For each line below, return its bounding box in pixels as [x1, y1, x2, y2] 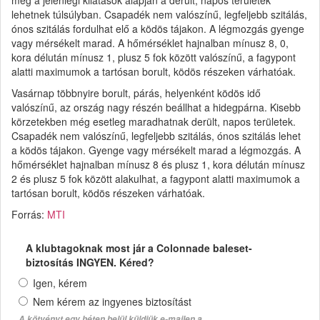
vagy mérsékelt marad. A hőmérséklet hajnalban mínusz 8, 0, [11, 35, 289, 50]
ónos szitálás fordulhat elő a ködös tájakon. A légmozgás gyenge [11, 21, 304, 36]
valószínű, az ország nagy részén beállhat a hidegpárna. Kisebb [11, 99, 301, 114]
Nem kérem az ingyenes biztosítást [33, 294, 191, 309]
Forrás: [11, 206, 47, 221]
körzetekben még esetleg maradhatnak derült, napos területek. [11, 114, 296, 129]
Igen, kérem [33, 275, 87, 290]
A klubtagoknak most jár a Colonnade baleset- [26, 240, 252, 255]
